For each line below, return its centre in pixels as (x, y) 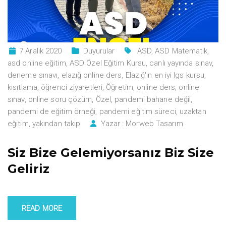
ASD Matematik (181, 51)
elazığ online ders (92, 75)
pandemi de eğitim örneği (52, 111)
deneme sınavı (33, 75)
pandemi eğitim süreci (137, 111)
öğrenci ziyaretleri (72, 87)
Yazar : (112, 123)
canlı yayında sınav (181, 63)
